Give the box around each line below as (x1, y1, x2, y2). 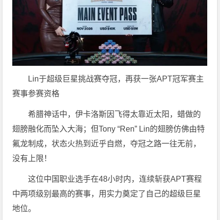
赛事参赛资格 (12, 89, 60, 98)
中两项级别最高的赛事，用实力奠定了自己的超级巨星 (12, 189, 201, 198)
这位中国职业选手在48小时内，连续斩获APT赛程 (28, 174, 202, 183)
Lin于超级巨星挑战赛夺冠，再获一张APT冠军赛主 (28, 74, 204, 83)
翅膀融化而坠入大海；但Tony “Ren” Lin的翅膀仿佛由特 (12, 124, 205, 133)
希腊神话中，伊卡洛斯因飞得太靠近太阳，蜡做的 (28, 110, 201, 118)
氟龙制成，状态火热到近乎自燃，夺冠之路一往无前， (12, 139, 201, 148)
